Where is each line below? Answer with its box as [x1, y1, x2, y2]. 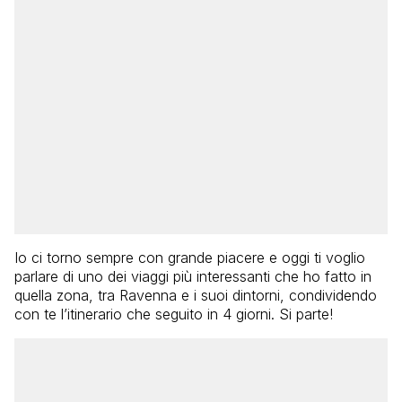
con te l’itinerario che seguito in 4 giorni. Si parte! [14, 304, 333, 323]
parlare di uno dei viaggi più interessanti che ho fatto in [14, 267, 371, 285]
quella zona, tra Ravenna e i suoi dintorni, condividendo [14, 285, 377, 304]
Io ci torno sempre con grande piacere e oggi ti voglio [14, 248, 365, 267]
